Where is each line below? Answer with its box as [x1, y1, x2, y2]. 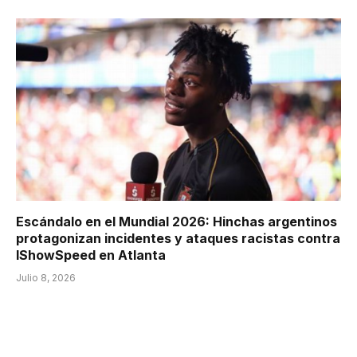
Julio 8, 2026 [16, 272, 76, 284]
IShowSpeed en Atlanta [16, 247, 166, 264]
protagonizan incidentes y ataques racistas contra [16, 230, 340, 247]
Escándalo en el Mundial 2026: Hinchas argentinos [16, 214, 337, 230]
